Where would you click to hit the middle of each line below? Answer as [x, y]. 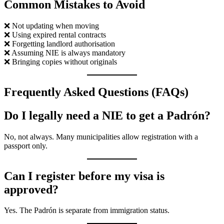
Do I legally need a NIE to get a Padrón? [107, 115]
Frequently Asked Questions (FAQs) [96, 92]
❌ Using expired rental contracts [55, 34]
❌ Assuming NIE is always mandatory [65, 52]
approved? [31, 189]
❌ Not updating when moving [51, 25]
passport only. [26, 145]
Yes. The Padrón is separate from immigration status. [87, 210]
